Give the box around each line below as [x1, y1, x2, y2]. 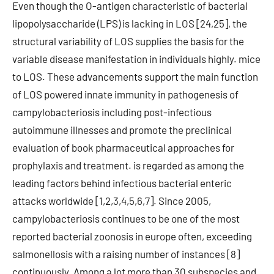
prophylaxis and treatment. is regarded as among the [12, 159, 244, 171]
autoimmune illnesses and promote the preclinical [12, 124, 232, 136]
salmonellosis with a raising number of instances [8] [12, 248, 240, 260]
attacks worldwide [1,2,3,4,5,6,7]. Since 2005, [12, 194, 211, 207]
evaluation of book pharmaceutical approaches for [12, 141, 234, 154]
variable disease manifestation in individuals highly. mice [12, 53, 261, 65]
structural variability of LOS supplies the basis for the [12, 35, 244, 47]
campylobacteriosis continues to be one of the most [12, 212, 240, 224]
